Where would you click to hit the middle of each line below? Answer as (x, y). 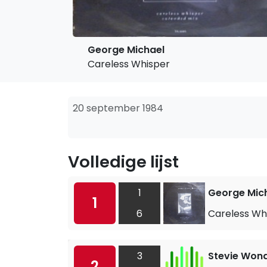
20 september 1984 (118, 108)
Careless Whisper (129, 64)
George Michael (126, 50)
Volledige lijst (123, 162)
